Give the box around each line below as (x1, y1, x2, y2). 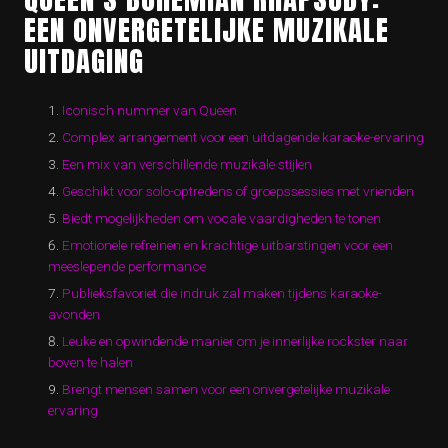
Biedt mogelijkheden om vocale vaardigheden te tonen (62, 210, 381, 226)
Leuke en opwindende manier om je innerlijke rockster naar (62, 333, 408, 349)
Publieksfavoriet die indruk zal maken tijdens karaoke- (62, 285, 382, 301)
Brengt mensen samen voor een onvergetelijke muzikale (62, 381, 390, 397)
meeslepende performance (48, 258, 206, 274)
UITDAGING (24, 39, 144, 82)
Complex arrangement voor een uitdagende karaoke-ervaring (62, 129, 424, 145)
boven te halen (48, 354, 133, 370)
